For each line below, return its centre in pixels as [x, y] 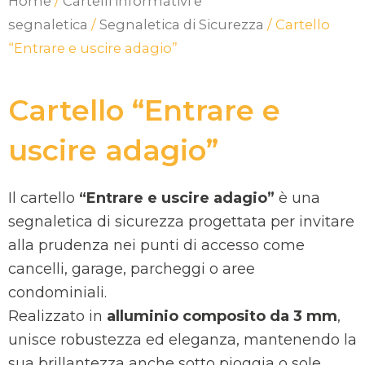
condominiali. [57, 292]
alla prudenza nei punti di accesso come [156, 245]
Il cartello [44, 198]
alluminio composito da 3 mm [222, 316]
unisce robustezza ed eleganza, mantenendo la [182, 339]
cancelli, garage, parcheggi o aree [132, 268]
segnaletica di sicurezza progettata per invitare [181, 221]
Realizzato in [57, 316]
